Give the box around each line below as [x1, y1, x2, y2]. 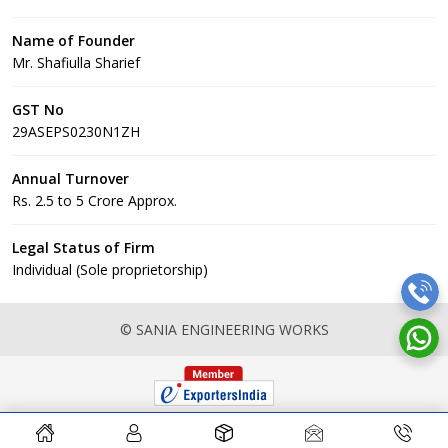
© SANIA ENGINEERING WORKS [119, 320, 329, 339]
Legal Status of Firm [12, 238, 155, 257]
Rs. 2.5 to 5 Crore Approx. [12, 191, 177, 210]
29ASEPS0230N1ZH [12, 122, 140, 141]
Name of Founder [12, 31, 135, 50]
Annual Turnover [12, 169, 129, 188]
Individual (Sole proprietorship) [12, 260, 208, 279]
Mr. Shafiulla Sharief [12, 53, 140, 72]
